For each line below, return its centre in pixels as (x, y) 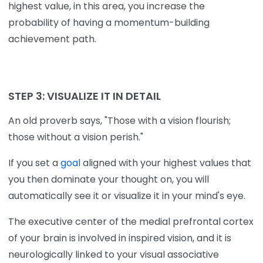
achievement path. (52, 39)
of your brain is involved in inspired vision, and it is (120, 238)
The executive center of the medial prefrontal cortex (131, 222)
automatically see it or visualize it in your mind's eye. (127, 196)
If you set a (34, 163)
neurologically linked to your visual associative (114, 255)
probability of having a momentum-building (109, 22)
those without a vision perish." (76, 137)
